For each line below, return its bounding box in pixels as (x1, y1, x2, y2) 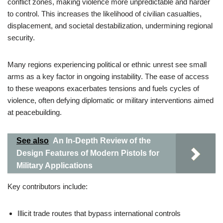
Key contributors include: (7, 182, 88, 191)
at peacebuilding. (7, 108, 62, 116)
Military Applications (16, 161, 93, 170)
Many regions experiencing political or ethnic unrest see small (7, 60, 207, 69)
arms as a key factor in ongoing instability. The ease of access (7, 72, 209, 81)
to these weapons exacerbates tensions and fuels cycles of (7, 84, 199, 93)
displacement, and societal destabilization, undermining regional (7, 21, 213, 30)
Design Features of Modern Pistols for (16, 149, 159, 157)
